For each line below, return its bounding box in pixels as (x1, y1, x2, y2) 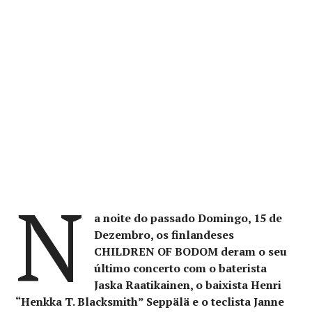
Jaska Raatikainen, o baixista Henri (93, 276, 281, 292)
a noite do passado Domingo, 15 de (93, 210, 282, 226)
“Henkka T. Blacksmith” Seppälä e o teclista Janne (15, 293, 285, 309)
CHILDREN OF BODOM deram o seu (93, 243, 287, 259)
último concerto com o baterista (93, 260, 267, 276)
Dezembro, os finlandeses (93, 226, 234, 242)
